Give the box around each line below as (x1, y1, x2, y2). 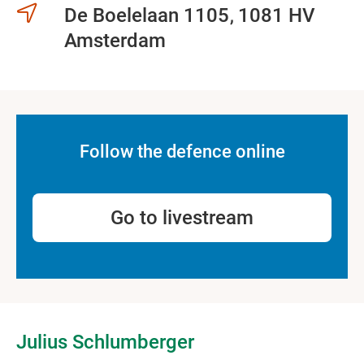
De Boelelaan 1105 (63, 4, 234, 27)
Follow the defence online (79, 141, 285, 162)
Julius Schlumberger (16, 331, 194, 353)
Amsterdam (63, 29, 166, 52)
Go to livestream (110, 206, 253, 229)
